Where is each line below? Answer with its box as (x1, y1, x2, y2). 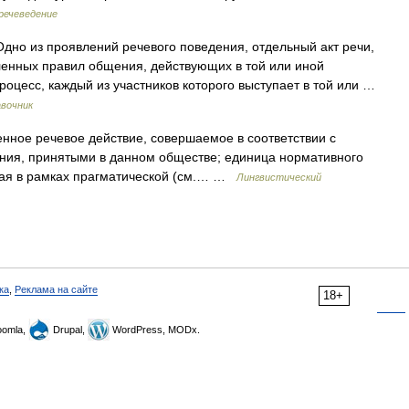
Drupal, (50, 324, 88, 335)
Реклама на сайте (15, 284, 98, 295)
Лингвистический (236, 172, 321, 183)
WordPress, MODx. (110, 324, 200, 335)
